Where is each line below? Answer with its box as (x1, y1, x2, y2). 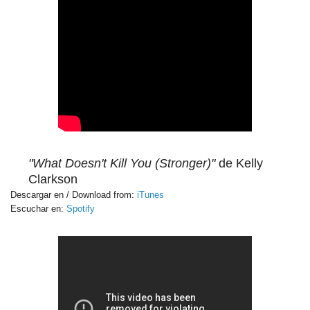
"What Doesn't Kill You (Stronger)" (28, 156, 215, 170)
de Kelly (215, 156, 263, 170)
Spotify (66, 203, 95, 214)
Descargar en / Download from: (10, 189, 137, 200)
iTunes (137, 189, 164, 200)
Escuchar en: (10, 203, 66, 214)
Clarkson (28, 172, 77, 186)
